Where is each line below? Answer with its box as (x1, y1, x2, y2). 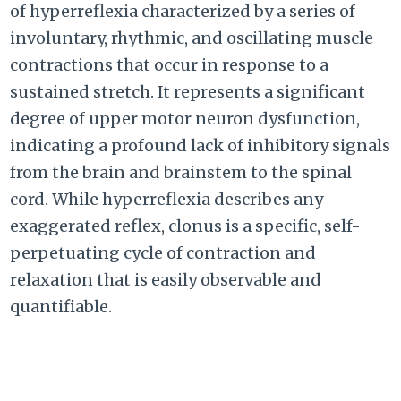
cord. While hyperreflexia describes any (10, 189, 324, 210)
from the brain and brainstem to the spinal (10, 162, 353, 183)
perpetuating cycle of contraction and (10, 243, 317, 264)
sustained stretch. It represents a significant (10, 81, 366, 103)
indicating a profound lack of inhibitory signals (10, 135, 391, 157)
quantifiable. (10, 296, 113, 318)
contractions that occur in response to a (10, 55, 329, 76)
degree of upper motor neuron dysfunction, (10, 108, 361, 130)
